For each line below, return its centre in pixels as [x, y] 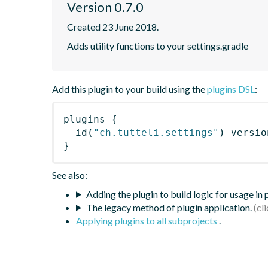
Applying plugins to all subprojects [147, 220]
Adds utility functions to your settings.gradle [158, 45]
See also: [70, 175]
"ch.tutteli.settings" [156, 132]
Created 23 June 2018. [113, 26]
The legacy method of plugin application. [169, 207]
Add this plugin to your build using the [130, 89]
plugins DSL [231, 89]
